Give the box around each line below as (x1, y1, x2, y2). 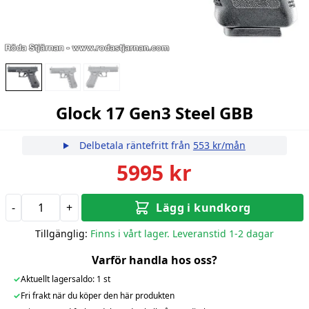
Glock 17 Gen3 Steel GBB (55, 101, 253, 124)
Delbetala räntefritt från (76, 138, 193, 152)
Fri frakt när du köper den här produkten (20, 289, 175, 301)
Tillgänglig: (34, 226, 88, 240)
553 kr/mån (192, 138, 246, 152)
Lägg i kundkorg (156, 199, 251, 215)
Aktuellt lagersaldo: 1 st (20, 272, 110, 285)
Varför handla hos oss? (91, 252, 217, 268)
